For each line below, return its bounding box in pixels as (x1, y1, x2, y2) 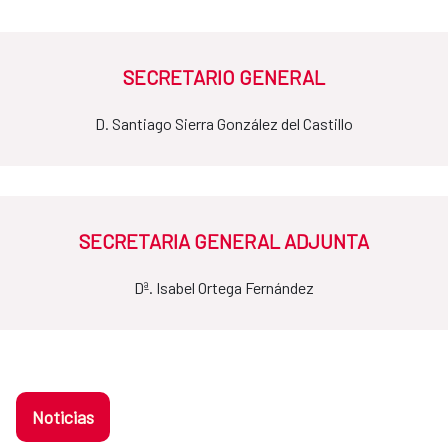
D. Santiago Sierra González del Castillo (95, 114, 353, 134)
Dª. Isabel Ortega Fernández (134, 278, 314, 298)
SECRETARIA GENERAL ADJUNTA (79, 229, 369, 254)
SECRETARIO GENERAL (123, 65, 325, 90)
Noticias (32, 406, 94, 429)
